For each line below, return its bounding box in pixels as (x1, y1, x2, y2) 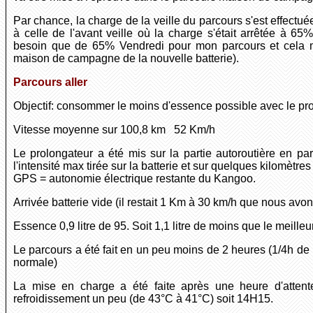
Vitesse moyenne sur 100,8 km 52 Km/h (13, 124, 215, 136)
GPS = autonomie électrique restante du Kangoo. (13, 173, 256, 185)
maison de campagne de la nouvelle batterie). (13, 52, 239, 65)
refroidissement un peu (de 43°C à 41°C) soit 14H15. (13, 293, 273, 305)
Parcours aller (13, 76, 87, 89)
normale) (13, 256, 57, 269)
